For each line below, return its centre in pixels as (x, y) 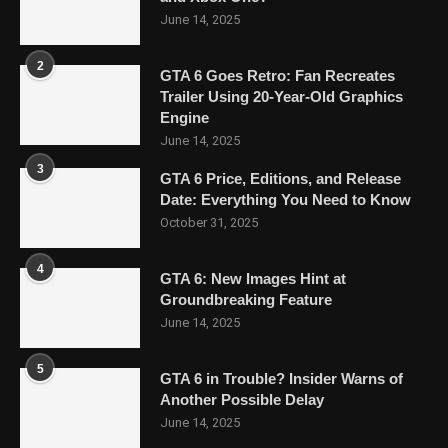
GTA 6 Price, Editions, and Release (280, 178)
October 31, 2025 (209, 222)
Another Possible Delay (242, 399)
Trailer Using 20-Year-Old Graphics (281, 96)
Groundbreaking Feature (246, 299)
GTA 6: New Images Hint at (253, 278)
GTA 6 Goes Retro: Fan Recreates (277, 75)
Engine (184, 117)
